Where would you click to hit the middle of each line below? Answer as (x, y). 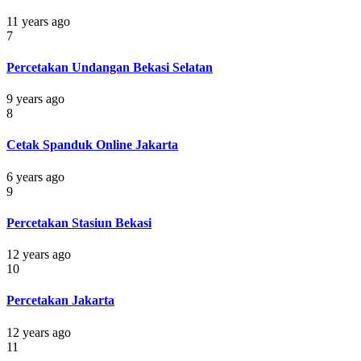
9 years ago (35, 99)
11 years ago (38, 21)
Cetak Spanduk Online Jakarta (92, 145)
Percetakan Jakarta (60, 301)
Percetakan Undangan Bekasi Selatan (110, 67)
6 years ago (35, 176)
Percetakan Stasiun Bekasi (79, 222)
